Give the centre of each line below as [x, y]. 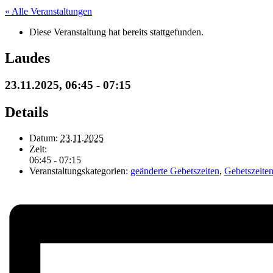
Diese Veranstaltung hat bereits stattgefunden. [116, 32]
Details [27, 112]
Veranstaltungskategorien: [79, 171]
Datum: [44, 138]
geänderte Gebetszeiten [175, 171]
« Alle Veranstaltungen [48, 11]
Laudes [27, 58]
